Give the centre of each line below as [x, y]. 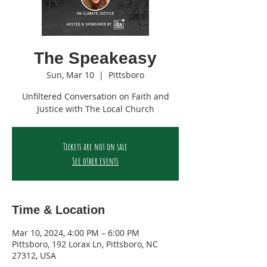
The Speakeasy [95, 58]
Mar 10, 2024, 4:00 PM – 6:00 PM [76, 233]
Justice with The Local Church [95, 109]
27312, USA [34, 255]
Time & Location [58, 210]
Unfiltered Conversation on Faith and [95, 96]
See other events [95, 161]
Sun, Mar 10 [70, 75]
